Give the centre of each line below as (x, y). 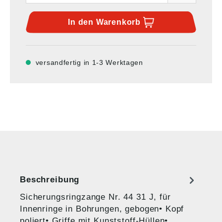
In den (82, 22)
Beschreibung (50, 180)
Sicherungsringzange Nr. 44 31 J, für (95, 197)
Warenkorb (118, 22)
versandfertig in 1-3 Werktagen (89, 62)
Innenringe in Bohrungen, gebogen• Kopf (102, 209)
